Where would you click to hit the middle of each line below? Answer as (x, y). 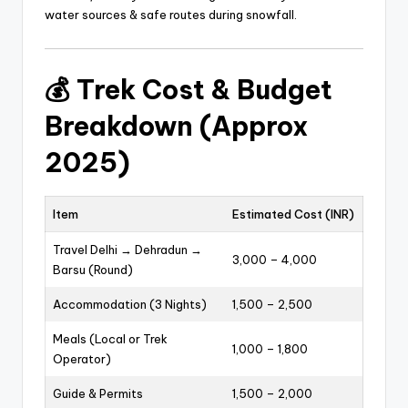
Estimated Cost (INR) (293, 214)
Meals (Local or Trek (110, 339)
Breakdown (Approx (177, 127)
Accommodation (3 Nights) (130, 305)
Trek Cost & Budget (204, 90)
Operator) (82, 359)
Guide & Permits (98, 394)
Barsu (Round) (93, 270)
